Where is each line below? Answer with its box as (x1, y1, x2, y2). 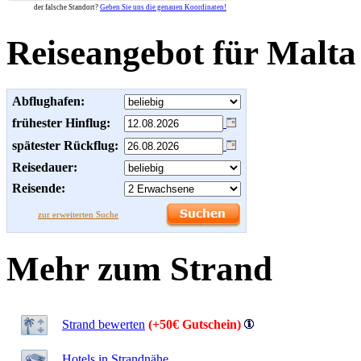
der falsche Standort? (34, 3, 100, 11)
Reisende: (12, 180, 65, 195)
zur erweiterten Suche (38, 209, 118, 219)
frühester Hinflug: (12, 115, 110, 130)
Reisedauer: (12, 160, 77, 174)
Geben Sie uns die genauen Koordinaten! (100, 3, 226, 11)
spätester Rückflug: (12, 138, 118, 152)
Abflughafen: (12, 93, 85, 108)
